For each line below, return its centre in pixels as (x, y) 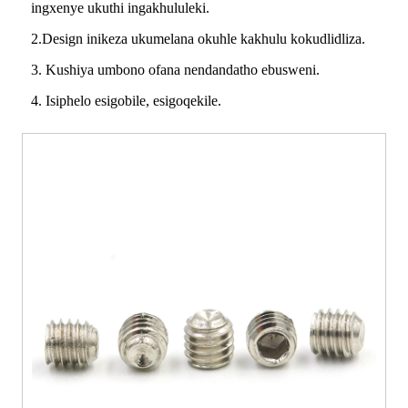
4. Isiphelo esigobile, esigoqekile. (126, 101)
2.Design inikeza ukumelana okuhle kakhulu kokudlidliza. (198, 39)
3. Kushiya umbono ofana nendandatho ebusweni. (175, 70)
